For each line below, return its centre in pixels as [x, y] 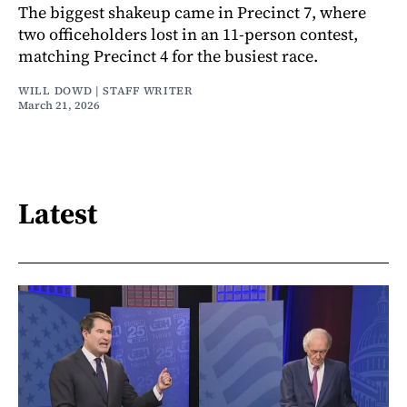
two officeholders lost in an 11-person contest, [188, 34]
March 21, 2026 [59, 105]
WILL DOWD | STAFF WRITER [106, 90]
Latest [58, 213]
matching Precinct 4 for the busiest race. [168, 55]
